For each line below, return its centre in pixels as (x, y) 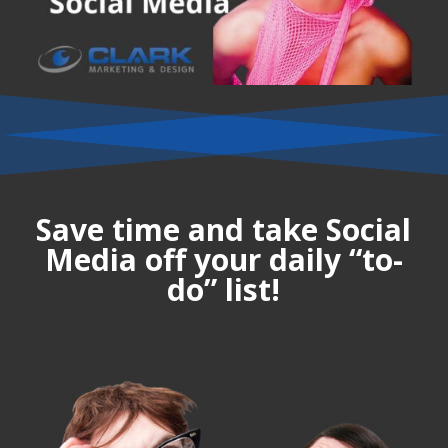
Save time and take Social (224, 229)
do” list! (224, 289)
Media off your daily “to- (223, 259)
